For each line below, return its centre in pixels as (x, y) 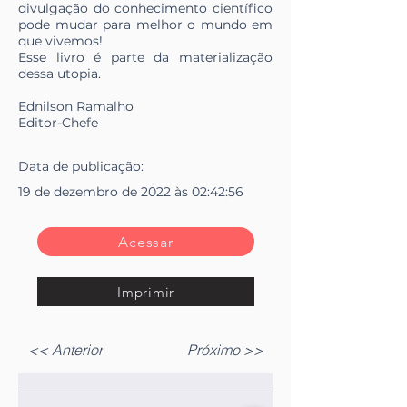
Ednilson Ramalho (76, 107)
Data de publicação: (81, 167)
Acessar (146, 242)
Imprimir (146, 292)
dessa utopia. (60, 74)
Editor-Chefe (58, 123)
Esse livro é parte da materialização (145, 58)
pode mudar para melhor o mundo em (145, 25)
